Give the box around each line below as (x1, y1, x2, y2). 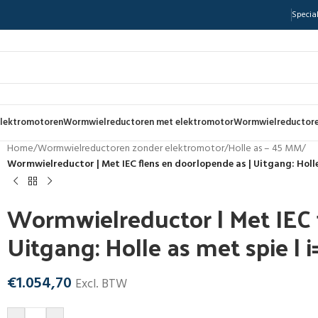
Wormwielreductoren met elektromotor (63, 115, 234, 130)
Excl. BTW (75, 275, 127, 294)
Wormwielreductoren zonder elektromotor (38, 141, 224, 157)
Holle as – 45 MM (229, 141, 302, 157)
